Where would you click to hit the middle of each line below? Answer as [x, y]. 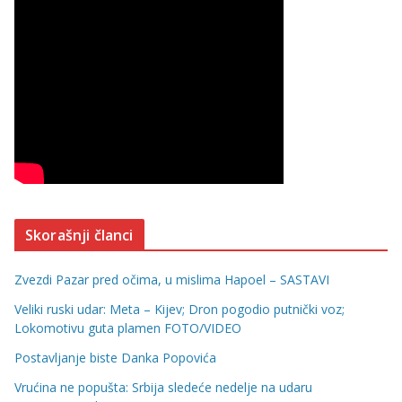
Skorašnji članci [79, 236]
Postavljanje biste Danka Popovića [115, 358]
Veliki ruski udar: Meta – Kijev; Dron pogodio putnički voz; [179, 310]
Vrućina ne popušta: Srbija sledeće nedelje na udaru [163, 388]
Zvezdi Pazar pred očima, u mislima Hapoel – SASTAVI [172, 280]
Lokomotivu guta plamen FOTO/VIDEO [128, 328]
